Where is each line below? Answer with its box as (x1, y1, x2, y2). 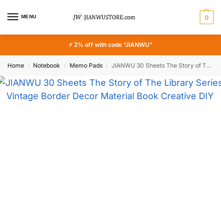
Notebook (33, 62, 61, 69)
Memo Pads (69, 62, 103, 69)
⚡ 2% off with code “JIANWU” (69, 41, 152, 48)
